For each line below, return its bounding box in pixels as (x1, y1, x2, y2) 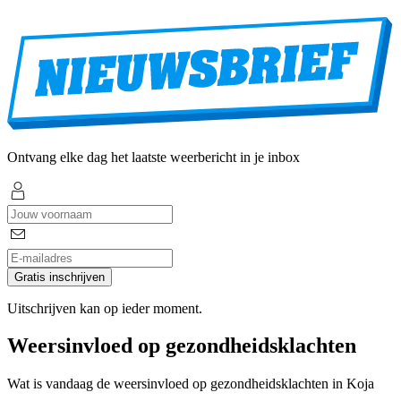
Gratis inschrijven (14, 269, 105, 284)
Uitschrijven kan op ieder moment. (7, 300, 202, 316)
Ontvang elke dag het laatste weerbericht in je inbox (7, 149, 300, 165)
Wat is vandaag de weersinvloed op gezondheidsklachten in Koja (7, 376, 374, 392)
